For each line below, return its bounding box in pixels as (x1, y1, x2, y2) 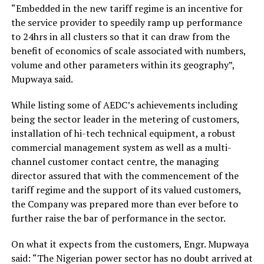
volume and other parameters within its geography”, (11, 58, 235, 71)
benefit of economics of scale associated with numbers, (11, 44, 246, 57)
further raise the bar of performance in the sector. (11, 212, 226, 225)
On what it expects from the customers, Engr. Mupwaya (11, 237, 249, 250)
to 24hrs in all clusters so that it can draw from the (11, 30, 230, 43)
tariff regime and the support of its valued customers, (11, 183, 241, 196)
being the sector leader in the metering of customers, (11, 113, 239, 126)
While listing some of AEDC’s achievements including (11, 98, 237, 111)
